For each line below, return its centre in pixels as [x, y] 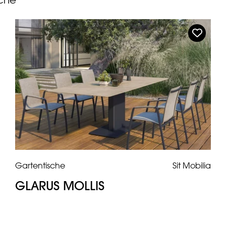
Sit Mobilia [192, 166]
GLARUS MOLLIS [60, 186]
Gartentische [40, 166]
